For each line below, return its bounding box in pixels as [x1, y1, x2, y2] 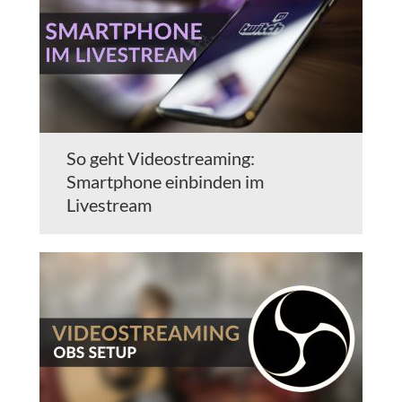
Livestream [66, 194, 152, 216]
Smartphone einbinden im [66, 170, 264, 193]
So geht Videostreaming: [66, 147, 255, 170]
